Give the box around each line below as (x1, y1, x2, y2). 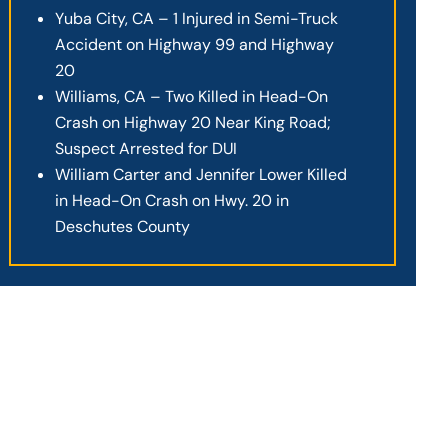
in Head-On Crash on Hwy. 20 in (55, 189, 290, 211)
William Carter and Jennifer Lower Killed (55, 163, 348, 185)
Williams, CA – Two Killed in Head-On (55, 85, 329, 107)
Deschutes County (55, 215, 191, 237)
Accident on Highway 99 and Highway (55, 33, 335, 55)
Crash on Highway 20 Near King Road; (55, 111, 332, 133)
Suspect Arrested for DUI (55, 137, 238, 159)
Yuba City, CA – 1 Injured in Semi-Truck (55, 7, 339, 29)
